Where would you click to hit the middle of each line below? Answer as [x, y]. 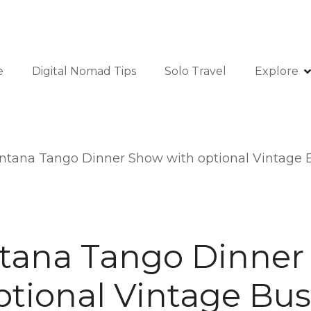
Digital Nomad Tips [84, 71]
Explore [277, 71]
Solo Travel [195, 71]
